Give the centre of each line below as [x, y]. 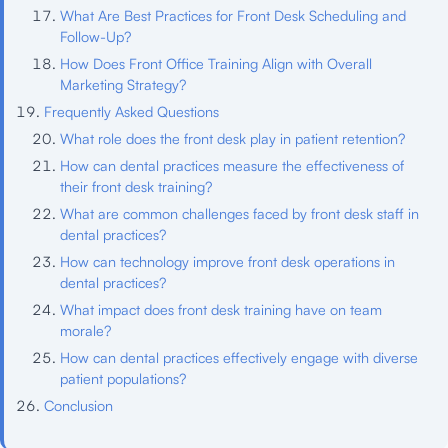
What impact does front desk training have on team [221, 308]
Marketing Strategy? [123, 83]
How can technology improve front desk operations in [227, 260]
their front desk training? [136, 185]
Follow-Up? [95, 35]
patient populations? [123, 377]
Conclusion [78, 404]
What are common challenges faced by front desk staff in [239, 212]
